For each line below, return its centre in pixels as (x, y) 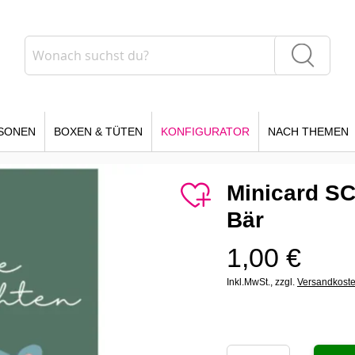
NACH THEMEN (308, 132)
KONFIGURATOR (205, 132)
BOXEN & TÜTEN (98, 132)
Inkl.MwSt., (251, 282)
